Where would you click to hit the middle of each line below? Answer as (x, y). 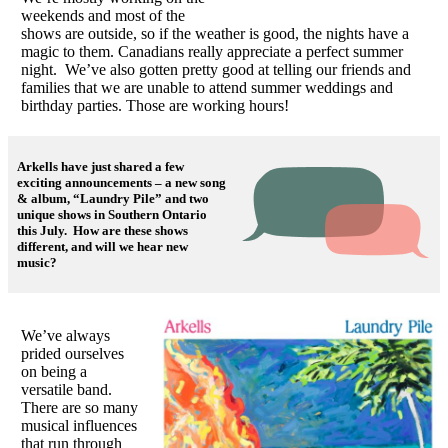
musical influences (78, 425)
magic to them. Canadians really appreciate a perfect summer (211, 51)
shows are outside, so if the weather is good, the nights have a (214, 33)
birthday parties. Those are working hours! (156, 105)
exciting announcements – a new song (121, 182)
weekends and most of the (102, 15)
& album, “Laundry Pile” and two (112, 198)
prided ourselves (72, 353)
